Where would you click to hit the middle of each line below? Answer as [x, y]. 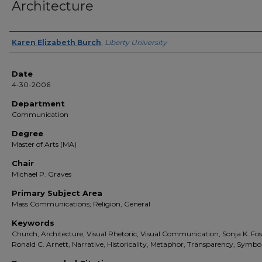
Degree [27, 133]
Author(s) [36, 42]
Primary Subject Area [57, 193]
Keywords [33, 223]
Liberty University [136, 42]
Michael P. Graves [42, 174]
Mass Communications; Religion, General [81, 204]
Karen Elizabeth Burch [56, 42]
